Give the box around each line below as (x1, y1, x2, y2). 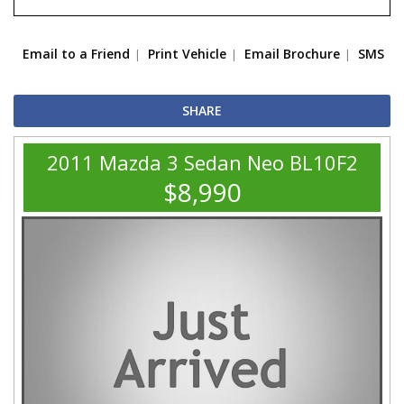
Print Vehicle (148, 45, 226, 63)
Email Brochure (244, 45, 340, 63)
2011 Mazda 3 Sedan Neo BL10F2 (46, 149, 358, 177)
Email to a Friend (23, 45, 130, 63)
